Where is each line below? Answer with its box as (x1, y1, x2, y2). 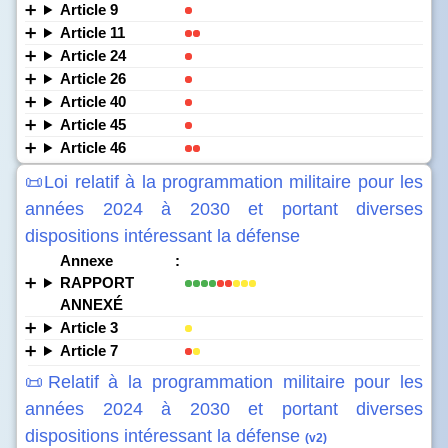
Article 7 (59, 342, 118, 359)
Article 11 (59, 24, 125, 41)
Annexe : (59, 252, 180, 269)
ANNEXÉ (59, 296, 123, 313)
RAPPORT (59, 274, 134, 291)
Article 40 (59, 93, 126, 110)
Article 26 (59, 70, 126, 87)
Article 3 (59, 319, 118, 336)
